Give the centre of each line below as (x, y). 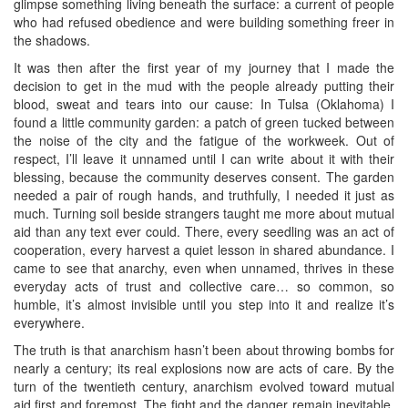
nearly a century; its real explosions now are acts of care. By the (204, 367)
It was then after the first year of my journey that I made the (204, 67)
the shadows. (52, 40)
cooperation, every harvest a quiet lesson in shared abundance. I (204, 249)
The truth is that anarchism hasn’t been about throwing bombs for (204, 349)
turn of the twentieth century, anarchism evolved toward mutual (204, 386)
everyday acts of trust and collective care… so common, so (204, 286)
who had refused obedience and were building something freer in (204, 21)
